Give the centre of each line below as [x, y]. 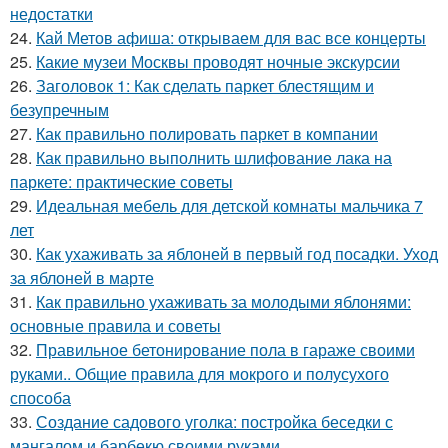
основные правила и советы [115, 325]
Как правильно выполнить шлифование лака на [214, 157]
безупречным [59, 109]
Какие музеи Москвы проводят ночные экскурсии [218, 61]
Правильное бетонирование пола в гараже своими [225, 349]
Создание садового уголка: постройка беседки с [214, 421]
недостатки [51, 13]
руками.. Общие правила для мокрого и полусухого [199, 373]
